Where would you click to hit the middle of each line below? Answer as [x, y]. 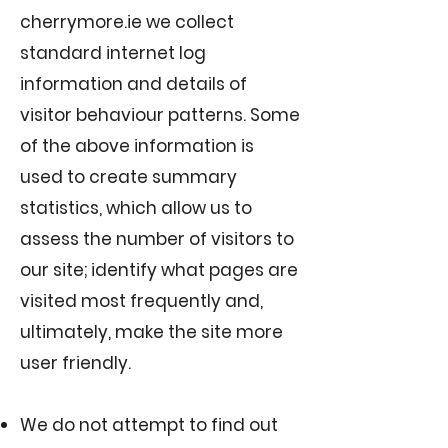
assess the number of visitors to [157, 239]
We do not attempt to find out [149, 425]
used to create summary [128, 177]
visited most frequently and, [141, 301]
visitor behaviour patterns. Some [160, 115]
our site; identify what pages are [159, 270]
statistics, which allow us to [136, 208]
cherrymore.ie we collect [127, 22]
